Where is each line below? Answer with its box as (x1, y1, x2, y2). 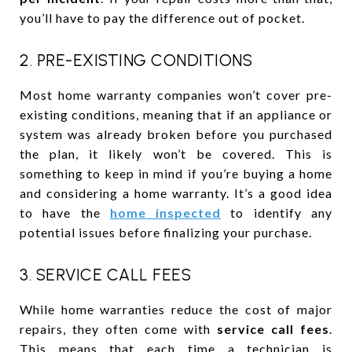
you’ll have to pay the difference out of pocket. (20, 9, 305, 25)
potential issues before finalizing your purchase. (20, 224, 312, 240)
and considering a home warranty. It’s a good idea (20, 185, 332, 200)
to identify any (221, 204, 333, 220)
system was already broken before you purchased (20, 126, 332, 141)
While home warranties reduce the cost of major (20, 301, 332, 317)
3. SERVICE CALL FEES (20, 264, 191, 284)
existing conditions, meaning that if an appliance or (20, 106, 332, 122)
